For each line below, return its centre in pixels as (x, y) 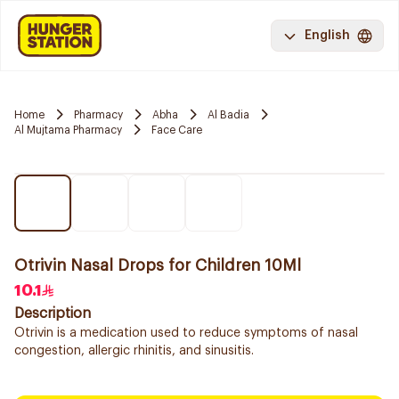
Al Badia (228, 114)
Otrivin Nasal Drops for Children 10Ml (158, 265)
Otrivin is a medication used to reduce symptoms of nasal (186, 333)
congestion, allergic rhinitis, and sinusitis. (134, 351)
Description (53, 313)
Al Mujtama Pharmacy (68, 130)
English (327, 36)
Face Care (177, 130)
